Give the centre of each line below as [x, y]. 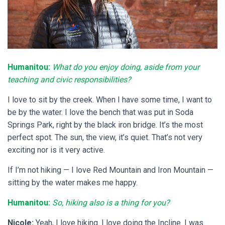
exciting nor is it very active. [56, 150]
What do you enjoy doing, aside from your [126, 67]
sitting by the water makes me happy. [73, 182]
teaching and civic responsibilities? [69, 79]
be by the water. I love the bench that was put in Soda [100, 112]
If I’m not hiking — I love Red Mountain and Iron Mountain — [110, 170]
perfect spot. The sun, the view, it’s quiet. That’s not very [105, 137]
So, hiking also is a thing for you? [111, 202]
